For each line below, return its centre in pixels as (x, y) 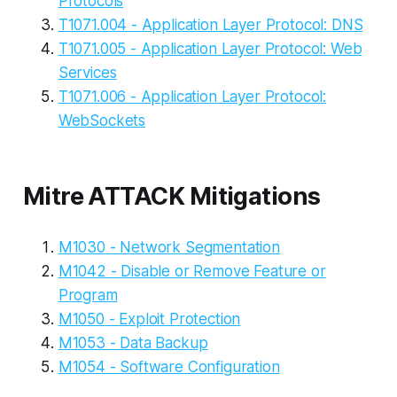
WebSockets (102, 120)
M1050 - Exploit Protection (149, 319)
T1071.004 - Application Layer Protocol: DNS (210, 24)
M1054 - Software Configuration (169, 366)
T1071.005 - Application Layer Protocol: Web (210, 48)
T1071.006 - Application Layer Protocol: (192, 96)
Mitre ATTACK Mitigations (171, 196)
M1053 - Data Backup (133, 343)
